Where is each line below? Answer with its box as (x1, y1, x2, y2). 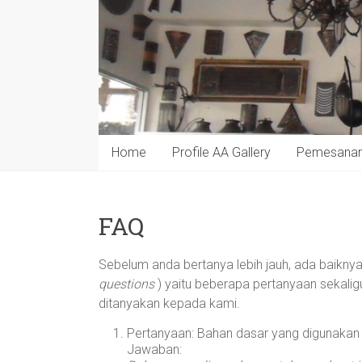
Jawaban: (127, 341, 182, 357)
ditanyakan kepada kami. (99, 295, 240, 311)
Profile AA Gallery (172, 144, 271, 160)
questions (99, 276, 154, 292)
